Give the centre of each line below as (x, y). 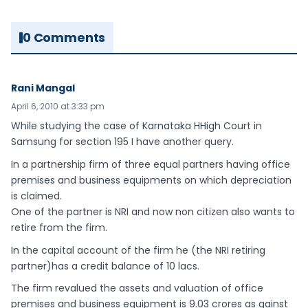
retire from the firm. (59, 227)
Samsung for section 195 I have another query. (122, 142)
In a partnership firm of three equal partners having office (151, 164)
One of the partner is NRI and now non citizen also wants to (153, 211)
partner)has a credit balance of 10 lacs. (105, 266)
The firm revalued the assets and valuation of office (137, 288)
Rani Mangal (43, 88)
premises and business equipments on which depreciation (151, 180)
